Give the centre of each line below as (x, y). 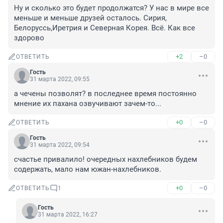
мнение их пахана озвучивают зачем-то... (88, 104)
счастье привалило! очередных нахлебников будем (106, 160)
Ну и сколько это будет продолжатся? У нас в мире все (111, 8)
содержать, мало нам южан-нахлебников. (88, 169)
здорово (29, 38)
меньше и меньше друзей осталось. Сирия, (90, 18)
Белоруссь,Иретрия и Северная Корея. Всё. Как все (105, 28)
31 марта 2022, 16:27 (68, 215)
